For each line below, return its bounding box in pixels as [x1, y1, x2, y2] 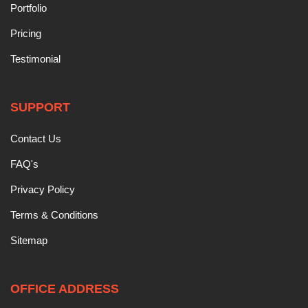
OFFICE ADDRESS [10, 281, 119, 296]
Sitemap [10, 234, 47, 246]
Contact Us [10, 132, 61, 144]
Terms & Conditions [10, 208, 98, 221]
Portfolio [10, 1, 47, 14]
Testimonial [10, 52, 60, 65]
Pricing [10, 27, 41, 39]
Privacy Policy [10, 183, 75, 195]
